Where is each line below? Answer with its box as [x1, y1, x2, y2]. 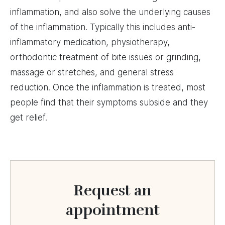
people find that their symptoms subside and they [10, 97, 208, 108]
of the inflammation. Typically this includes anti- [10, 22, 195, 33]
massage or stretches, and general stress [10, 67, 174, 78]
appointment [65, 201, 160, 220]
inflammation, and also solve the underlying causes [10, 7, 210, 18]
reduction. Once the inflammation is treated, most [10, 82, 205, 93]
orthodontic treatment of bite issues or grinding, [10, 52, 201, 63]
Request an [73, 181, 152, 200]
